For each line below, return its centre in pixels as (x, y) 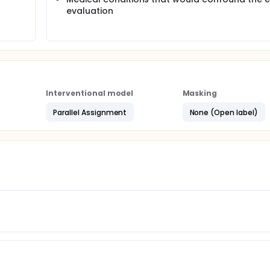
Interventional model (90, 93)
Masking (200, 93)
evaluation (90, 11)
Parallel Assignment (90, 112)
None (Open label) (224, 112)
